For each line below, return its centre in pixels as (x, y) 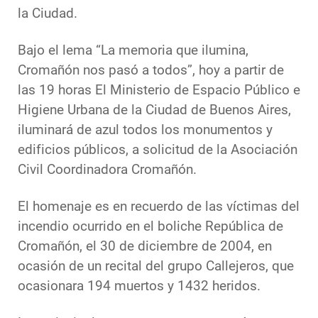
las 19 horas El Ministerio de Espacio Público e (159, 91)
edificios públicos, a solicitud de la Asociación (158, 150)
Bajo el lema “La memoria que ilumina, (133, 51)
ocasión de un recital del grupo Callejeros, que (156, 267)
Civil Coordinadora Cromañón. (107, 170)
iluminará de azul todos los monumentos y (145, 130)
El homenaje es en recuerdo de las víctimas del (159, 207)
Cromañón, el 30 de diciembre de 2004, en (145, 247)
